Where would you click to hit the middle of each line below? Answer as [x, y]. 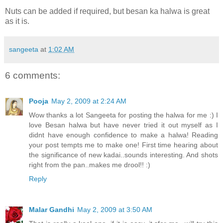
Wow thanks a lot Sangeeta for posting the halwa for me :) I [123, 115]
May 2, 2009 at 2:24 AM [89, 101]
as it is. [17, 21]
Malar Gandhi [52, 210]
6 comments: [33, 75]
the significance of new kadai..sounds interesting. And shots [123, 155]
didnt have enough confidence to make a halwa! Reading [123, 135]
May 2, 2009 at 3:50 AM [115, 210]
